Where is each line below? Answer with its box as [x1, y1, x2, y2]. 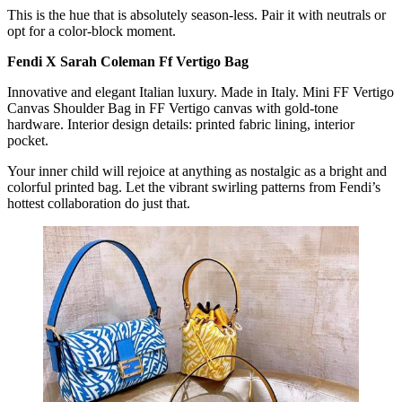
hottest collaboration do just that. [7, 195, 190, 211]
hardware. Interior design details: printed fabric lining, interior [7, 116, 354, 132]
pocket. [7, 132, 52, 148]
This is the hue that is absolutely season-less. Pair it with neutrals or [7, 6, 386, 22]
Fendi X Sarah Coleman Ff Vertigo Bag [7, 53, 249, 69]
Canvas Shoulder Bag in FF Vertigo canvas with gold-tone [7, 100, 338, 116]
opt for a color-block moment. [7, 22, 176, 39]
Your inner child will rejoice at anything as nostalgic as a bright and [7, 162, 387, 179]
